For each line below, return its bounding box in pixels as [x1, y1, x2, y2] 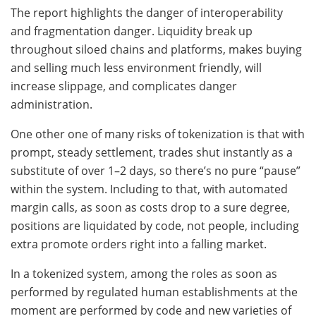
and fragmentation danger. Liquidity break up [11, 23, 253, 39]
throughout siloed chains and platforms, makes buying [11, 42, 302, 58]
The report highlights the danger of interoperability [11, 5, 283, 21]
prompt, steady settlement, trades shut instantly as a [11, 145, 293, 161]
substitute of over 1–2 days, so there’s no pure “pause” [11, 163, 300, 179]
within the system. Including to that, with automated [11, 181, 288, 197]
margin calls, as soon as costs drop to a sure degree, [11, 200, 290, 216]
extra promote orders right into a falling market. [11, 236, 267, 253]
